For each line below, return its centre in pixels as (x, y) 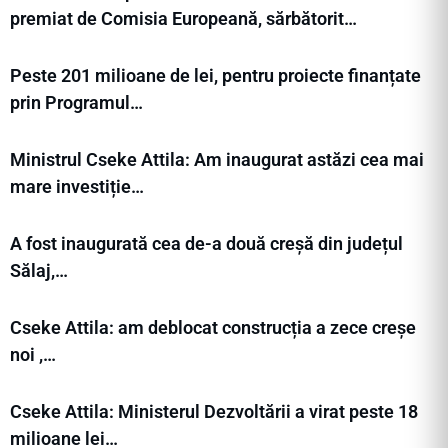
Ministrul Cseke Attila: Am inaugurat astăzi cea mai (217, 160)
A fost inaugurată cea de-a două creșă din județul (206, 244)
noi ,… (33, 355)
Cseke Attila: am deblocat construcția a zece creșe (213, 328)
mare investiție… (77, 187)
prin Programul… (76, 103)
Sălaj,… (39, 271)
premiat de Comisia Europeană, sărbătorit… (183, 19)
